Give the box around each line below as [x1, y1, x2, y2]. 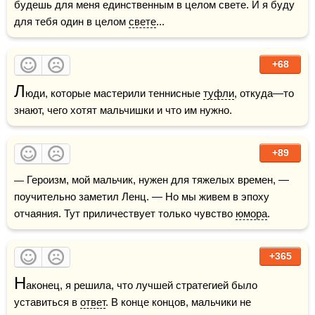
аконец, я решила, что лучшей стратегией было [26, 279, 257, 291]
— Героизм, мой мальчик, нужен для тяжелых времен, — [14, 174, 24, 186]
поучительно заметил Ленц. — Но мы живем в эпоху [14, 191, 269, 202]
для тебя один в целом [14, 15, 129, 27]
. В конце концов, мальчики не [105, 296, 251, 308]
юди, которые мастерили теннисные [25, 87, 203, 99]
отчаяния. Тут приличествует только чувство [14, 207, 236, 219]
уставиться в [14, 296, 80, 308]
